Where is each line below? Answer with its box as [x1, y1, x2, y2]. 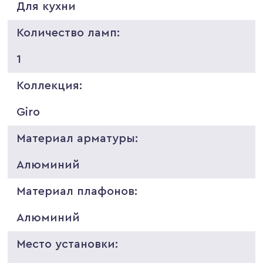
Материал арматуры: [16, 132, 139, 144]
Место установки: [16, 238, 119, 250]
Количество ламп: [16, 26, 120, 39]
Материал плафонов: [16, 185, 138, 197]
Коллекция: [16, 79, 83, 92]
